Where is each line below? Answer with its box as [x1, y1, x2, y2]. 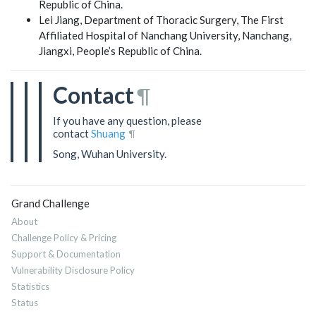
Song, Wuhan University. [53, 147, 169, 160]
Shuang [91, 126, 126, 140]
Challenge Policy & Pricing [11, 232, 116, 243]
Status [11, 297, 38, 308]
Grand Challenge [11, 197, 90, 209]
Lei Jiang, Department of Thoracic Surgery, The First [39, 13, 284, 26]
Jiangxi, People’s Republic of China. [39, 44, 202, 57]
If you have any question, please [53, 114, 202, 127]
